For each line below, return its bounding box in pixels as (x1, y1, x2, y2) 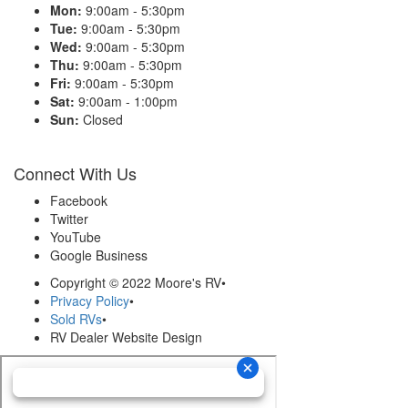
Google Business (50, 246, 148, 265)
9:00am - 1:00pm (75, 92, 178, 111)
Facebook (50, 191, 107, 210)
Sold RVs (50, 310, 102, 329)
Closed (79, 110, 123, 129)
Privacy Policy (50, 291, 129, 311)
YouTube (50, 228, 101, 247)
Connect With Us (14, 161, 137, 186)
